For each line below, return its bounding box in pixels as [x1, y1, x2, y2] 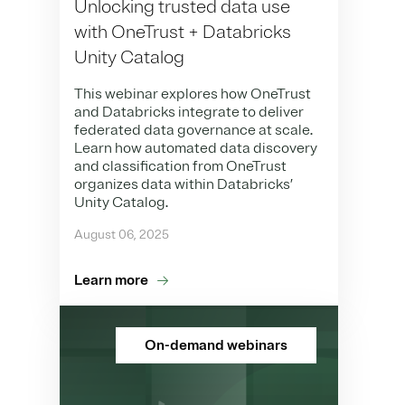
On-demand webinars [145, 335, 287, 354]
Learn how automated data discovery [74, 138, 317, 157]
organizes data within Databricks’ [74, 174, 293, 193]
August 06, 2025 [74, 226, 169, 242]
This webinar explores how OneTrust [74, 84, 311, 103]
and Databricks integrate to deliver [74, 102, 304, 121]
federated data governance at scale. [74, 120, 313, 139]
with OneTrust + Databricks [74, 20, 291, 43]
